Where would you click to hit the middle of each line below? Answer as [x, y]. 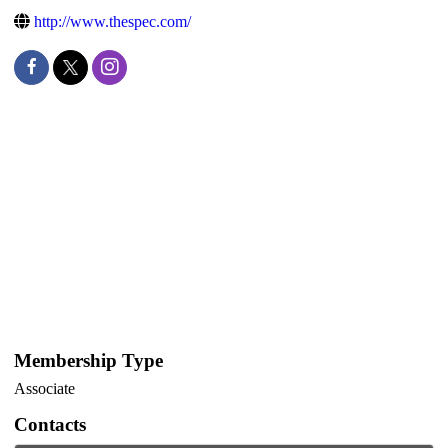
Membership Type [89, 361]
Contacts [50, 425]
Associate [45, 389]
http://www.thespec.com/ [113, 22]
